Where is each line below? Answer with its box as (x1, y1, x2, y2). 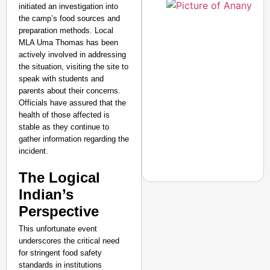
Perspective (19, 203, 103, 219)
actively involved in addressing (19, 50, 126, 59)
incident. (19, 146, 48, 155)
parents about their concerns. (19, 86, 121, 95)
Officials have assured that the (19, 98, 126, 107)
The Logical (19, 169, 100, 186)
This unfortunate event (19, 224, 97, 233)
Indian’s (19, 186, 74, 202)
